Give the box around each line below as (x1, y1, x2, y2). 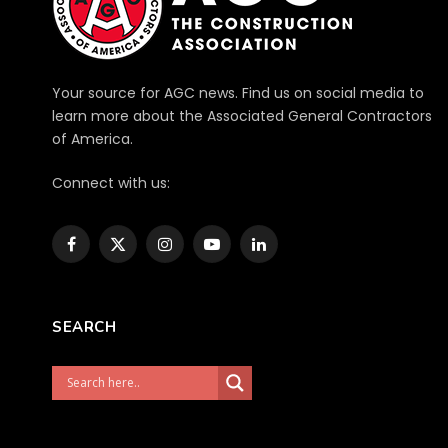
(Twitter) (116, 263, 180, 284)
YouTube (210, 242, 274, 263)
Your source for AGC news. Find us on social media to (52, 82, 424, 103)
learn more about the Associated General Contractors (52, 105, 432, 126)
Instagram (163, 242, 236, 263)
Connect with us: (52, 172, 170, 193)
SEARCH (52, 316, 117, 337)
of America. (52, 128, 133, 149)
